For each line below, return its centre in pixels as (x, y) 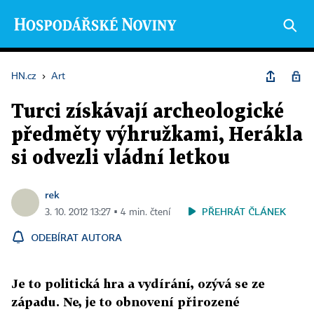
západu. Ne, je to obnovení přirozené (125, 302)
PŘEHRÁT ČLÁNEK (244, 211)
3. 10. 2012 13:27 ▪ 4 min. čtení (108, 212)
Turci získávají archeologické (148, 112)
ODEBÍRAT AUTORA (76, 237)
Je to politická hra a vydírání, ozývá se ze (138, 284)
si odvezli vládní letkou (121, 158)
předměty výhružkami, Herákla (157, 135)
